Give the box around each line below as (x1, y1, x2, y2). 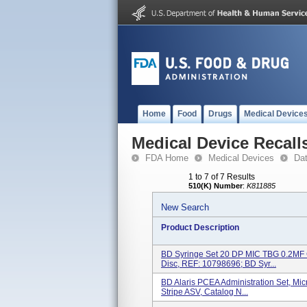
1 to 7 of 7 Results (188, 172, 255, 182)
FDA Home (145, 153, 188, 163)
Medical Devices (208, 153, 274, 163)
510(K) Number (188, 182, 243, 190)
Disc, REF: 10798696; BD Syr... (161, 259, 276, 269)
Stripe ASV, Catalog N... (161, 287, 248, 297)
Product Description (161, 223, 239, 232)
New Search (161, 202, 209, 212)
